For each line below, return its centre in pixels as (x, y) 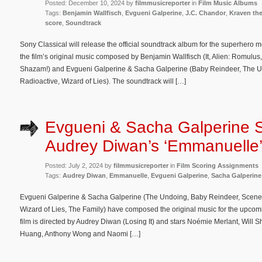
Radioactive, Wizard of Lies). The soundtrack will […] (103, 82)
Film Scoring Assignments (218, 165)
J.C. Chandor (206, 13)
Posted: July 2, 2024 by (79, 165)
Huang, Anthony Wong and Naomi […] (80, 234)
